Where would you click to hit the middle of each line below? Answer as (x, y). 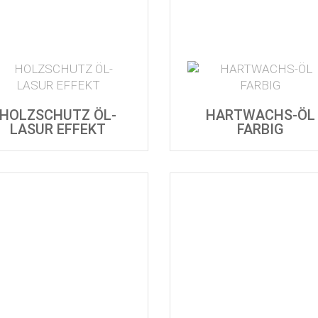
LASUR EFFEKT (58, 129)
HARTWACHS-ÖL (260, 115)
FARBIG (260, 129)
